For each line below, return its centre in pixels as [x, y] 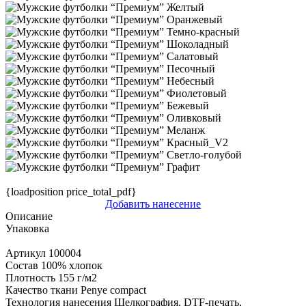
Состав [22, 266]
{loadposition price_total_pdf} [71, 192]
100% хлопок [72, 266]
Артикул [26, 253]
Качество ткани [42, 290]
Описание [29, 217]
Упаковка [27, 229]
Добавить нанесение [153, 204]
